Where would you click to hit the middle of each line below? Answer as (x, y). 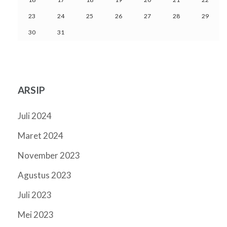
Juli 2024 (35, 116)
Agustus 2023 (45, 175)
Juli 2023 (35, 195)
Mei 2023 (36, 214)
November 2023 (49, 155)
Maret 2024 (41, 135)
